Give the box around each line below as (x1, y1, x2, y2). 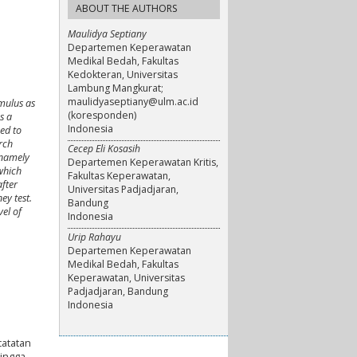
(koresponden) (68, 108, 136, 122)
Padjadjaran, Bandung (68, 284, 168, 298)
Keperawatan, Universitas (68, 270, 185, 284)
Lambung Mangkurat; (68, 80, 163, 95)
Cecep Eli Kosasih (68, 142, 140, 156)
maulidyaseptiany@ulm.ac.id (68, 94, 198, 108)
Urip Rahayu (68, 229, 121, 244)
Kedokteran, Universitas (68, 67, 178, 81)
